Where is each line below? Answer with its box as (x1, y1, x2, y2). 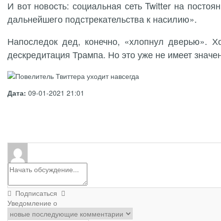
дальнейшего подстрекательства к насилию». (7, 12, 197, 25)
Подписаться (11, 187, 61, 198)
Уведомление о (7, 197, 57, 208)
